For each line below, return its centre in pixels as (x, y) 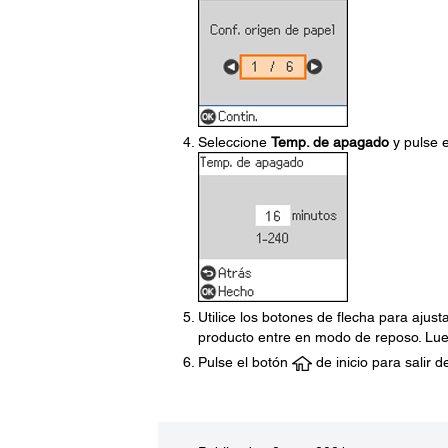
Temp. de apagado (329, 142)
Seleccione (234, 142)
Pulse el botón (244, 362)
